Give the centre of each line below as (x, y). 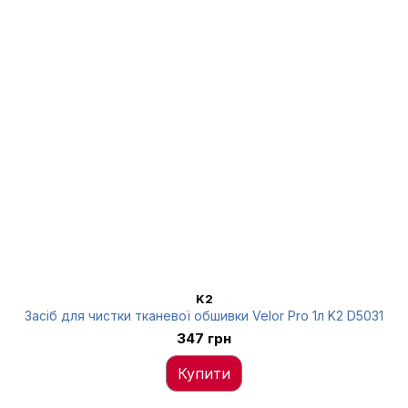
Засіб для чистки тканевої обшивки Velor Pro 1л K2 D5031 (204, 316)
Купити (204, 373)
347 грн (204, 338)
